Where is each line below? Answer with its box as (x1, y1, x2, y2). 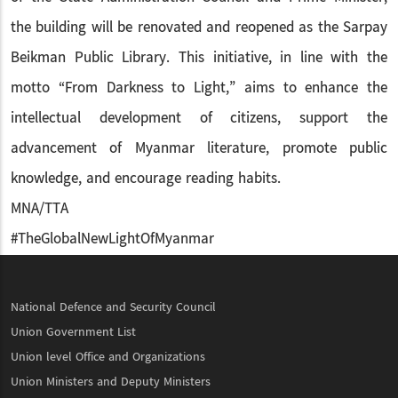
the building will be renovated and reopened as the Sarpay (11, 15, 387, 40)
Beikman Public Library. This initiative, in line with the (11, 45, 387, 70)
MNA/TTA (11, 196, 68, 221)
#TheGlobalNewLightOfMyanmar (11, 227, 214, 251)
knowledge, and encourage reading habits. (11, 166, 281, 191)
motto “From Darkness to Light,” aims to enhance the (11, 76, 387, 100)
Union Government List (11, 322, 136, 342)
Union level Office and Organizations (11, 346, 205, 367)
